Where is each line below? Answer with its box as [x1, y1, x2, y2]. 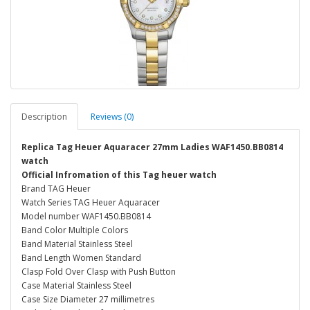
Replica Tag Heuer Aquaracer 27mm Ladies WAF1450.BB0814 [21, 141, 283, 153]
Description [21, 111, 67, 122]
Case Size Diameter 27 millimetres [21, 293, 154, 305]
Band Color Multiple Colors [21, 224, 128, 236]
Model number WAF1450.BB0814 [21, 210, 151, 222]
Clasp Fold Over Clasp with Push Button [21, 266, 176, 277]
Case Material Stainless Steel [21, 280, 131, 291]
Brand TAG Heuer [21, 183, 91, 194]
